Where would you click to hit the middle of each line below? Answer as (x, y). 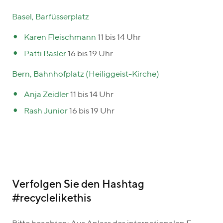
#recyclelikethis (52, 198)
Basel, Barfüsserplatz (51, 17)
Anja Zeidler (47, 95)
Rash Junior (46, 111)
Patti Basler (46, 54)
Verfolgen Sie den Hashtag (78, 184)
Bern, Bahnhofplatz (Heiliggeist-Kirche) (86, 74)
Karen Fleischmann (60, 37)
